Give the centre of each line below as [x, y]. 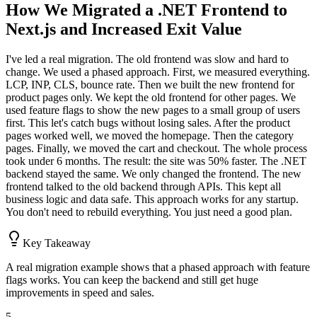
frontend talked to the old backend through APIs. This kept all [143, 186]
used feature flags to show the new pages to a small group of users [153, 110]
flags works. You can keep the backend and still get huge [132, 279]
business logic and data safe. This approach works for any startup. [152, 199]
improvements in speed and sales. [80, 292]
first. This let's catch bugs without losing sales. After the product [148, 122]
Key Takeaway [57, 243]
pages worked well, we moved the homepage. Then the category [150, 135]
